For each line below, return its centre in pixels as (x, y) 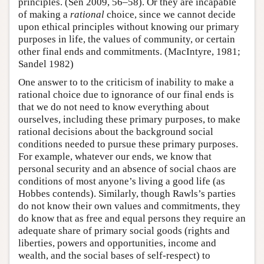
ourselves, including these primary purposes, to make (129, 120)
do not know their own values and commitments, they (129, 206)
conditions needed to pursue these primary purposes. (128, 144)
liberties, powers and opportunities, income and (117, 243)
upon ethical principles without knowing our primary (129, 27)
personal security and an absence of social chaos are (127, 169)
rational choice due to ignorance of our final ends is (126, 95)
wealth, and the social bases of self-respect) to (114, 256)
